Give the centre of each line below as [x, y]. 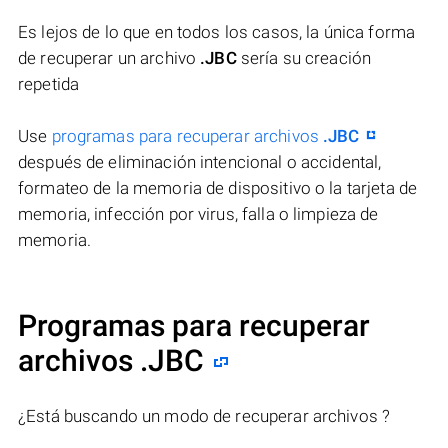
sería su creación [304, 58]
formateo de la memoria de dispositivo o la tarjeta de [218, 188]
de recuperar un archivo [109, 58]
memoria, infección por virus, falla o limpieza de [198, 214]
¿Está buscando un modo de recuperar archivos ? [204, 416]
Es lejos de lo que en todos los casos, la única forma [217, 32]
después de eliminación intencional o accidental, [200, 162]
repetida [49, 84]
